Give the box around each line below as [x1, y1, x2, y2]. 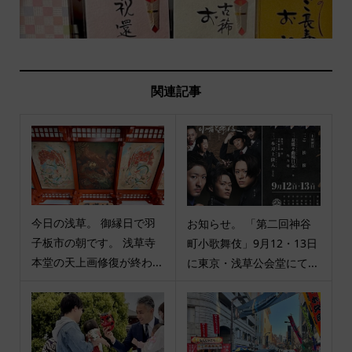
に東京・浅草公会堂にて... [187, 255, 317, 271]
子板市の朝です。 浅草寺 [31, 235, 156, 251]
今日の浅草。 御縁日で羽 [31, 215, 156, 231]
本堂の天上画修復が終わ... [31, 255, 162, 270]
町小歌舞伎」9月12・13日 [187, 236, 317, 251]
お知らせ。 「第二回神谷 [187, 216, 311, 232]
